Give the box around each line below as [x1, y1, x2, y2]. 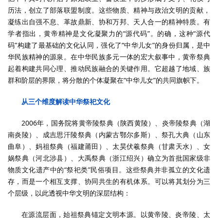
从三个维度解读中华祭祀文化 [21, 97, 110, 106]
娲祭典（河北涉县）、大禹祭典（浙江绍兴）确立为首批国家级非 [8, 153, 210, 163]
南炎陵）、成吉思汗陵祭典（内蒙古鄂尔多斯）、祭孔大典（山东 [8, 130, 210, 139]
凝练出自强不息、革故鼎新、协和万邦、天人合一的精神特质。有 [8, 17, 210, 26]
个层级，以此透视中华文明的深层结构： [8, 188, 130, 198]
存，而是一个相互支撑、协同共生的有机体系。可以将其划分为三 [8, 177, 210, 186]
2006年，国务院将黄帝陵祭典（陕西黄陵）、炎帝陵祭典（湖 [21, 118, 210, 127]
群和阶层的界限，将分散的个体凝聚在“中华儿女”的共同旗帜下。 [8, 75, 203, 85]
